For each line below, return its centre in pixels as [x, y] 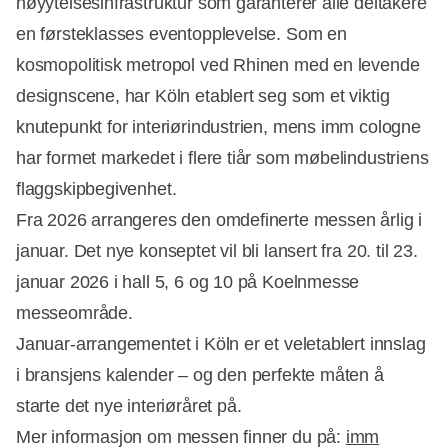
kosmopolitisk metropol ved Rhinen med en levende [218, 64]
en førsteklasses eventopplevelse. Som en [181, 33]
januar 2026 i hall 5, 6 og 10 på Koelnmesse [188, 281]
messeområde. [74, 312]
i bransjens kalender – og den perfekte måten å [200, 374]
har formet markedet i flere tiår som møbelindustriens [222, 157]
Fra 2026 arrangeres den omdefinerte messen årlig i [219, 219]
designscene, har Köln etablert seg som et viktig [203, 95]
